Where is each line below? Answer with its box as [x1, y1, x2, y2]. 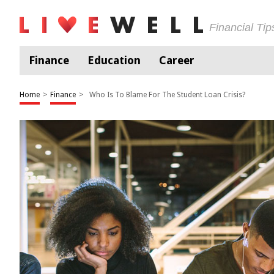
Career [159, 54, 194, 67]
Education [87, 54, 141, 67]
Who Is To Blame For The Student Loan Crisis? [89, 91, 245, 99]
